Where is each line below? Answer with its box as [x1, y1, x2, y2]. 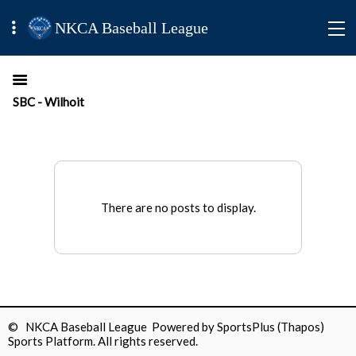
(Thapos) [277, 319, 324, 334]
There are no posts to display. [100, 200, 256, 215]
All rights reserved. [95, 334, 198, 348]
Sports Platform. [8, 334, 95, 348]
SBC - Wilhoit [13, 95, 84, 109]
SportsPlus [217, 319, 275, 334]
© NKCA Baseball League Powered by [8, 319, 217, 334]
